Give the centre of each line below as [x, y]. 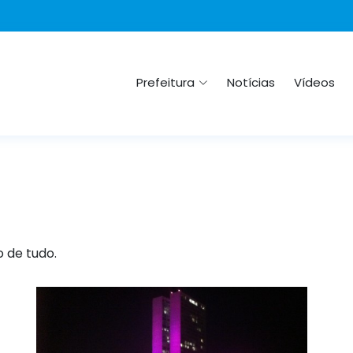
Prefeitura [165, 83]
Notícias [251, 83]
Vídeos [314, 83]
